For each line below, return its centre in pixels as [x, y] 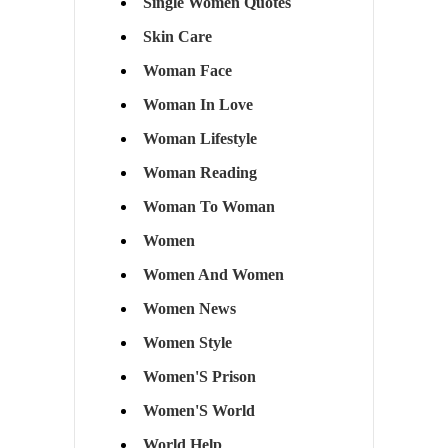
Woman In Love [197, 105]
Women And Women [213, 275]
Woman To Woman [208, 207]
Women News [189, 309]
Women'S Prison [199, 377]
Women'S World [198, 411]
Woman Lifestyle [199, 139]
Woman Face [187, 71]
